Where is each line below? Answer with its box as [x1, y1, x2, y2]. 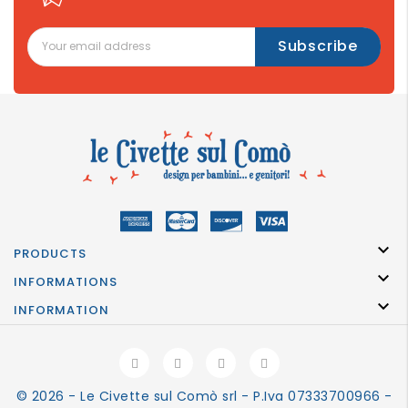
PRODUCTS [14, 244, 87, 262]
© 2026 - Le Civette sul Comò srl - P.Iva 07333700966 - [15, 386, 393, 405]
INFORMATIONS [14, 272, 117, 291]
